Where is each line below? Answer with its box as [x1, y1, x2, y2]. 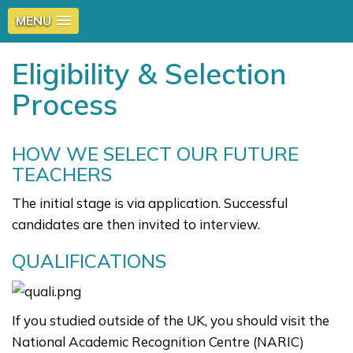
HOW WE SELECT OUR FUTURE [12, 142, 299, 165]
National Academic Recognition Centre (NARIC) [12, 333, 304, 351]
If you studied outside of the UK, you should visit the [12, 312, 329, 329]
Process [12, 87, 117, 122]
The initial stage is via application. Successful [12, 195, 288, 211]
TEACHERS [12, 162, 112, 186]
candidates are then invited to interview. [12, 216, 260, 232]
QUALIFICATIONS [12, 249, 166, 273]
